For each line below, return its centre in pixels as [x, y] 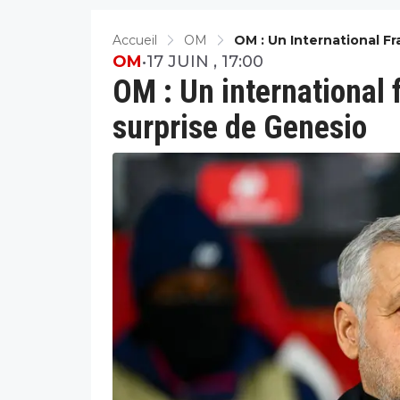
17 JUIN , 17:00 [205, 61]
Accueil [135, 40]
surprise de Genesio [240, 127]
